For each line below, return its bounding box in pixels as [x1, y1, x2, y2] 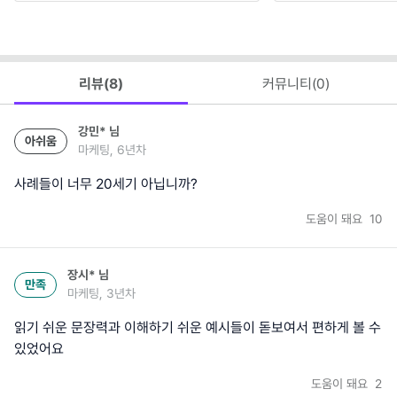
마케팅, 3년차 [67, 286, 136, 301]
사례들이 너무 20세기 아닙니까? [14, 175, 198, 193]
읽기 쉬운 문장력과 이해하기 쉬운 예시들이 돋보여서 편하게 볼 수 [14, 319, 381, 337]
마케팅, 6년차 [78, 143, 146, 158]
